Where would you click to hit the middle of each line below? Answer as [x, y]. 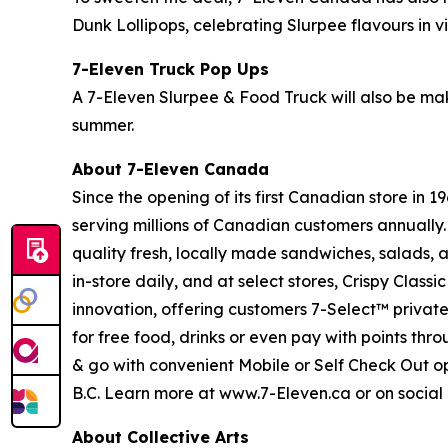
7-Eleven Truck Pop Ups [170, 69]
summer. [103, 125]
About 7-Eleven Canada [170, 169]
